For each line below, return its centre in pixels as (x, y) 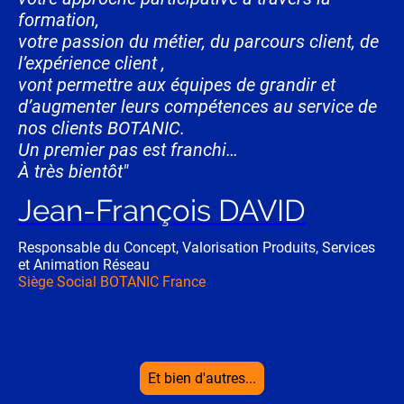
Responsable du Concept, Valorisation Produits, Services (197, 248)
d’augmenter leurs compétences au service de (197, 107)
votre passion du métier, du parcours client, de (198, 42)
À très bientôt (70, 172)
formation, (59, 20)
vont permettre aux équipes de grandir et (177, 85)
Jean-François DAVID (162, 211)
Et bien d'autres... (202, 379)
